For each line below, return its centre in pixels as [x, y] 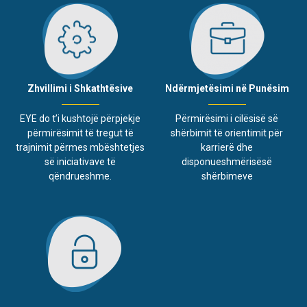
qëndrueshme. [80, 176]
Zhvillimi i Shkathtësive [80, 89]
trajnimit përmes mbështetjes [80, 148]
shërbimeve [227, 176]
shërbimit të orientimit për [227, 133]
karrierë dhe [227, 147]
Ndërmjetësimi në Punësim [227, 88]
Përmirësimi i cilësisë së [227, 118]
